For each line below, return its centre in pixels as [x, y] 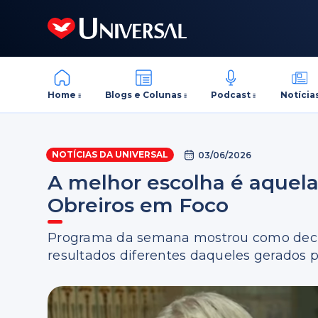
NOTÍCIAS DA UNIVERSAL [110, 154]
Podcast [231, 94]
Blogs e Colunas [144, 94]
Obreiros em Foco [138, 205]
